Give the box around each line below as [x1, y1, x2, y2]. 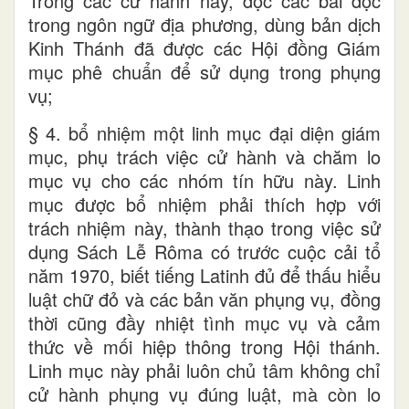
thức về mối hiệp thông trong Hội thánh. [28, 333, 381, 361]
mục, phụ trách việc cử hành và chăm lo [28, 143, 381, 171]
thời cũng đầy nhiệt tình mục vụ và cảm [28, 309, 381, 337]
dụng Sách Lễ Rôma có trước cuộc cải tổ [28, 238, 381, 266]
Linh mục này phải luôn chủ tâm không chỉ [28, 357, 381, 384]
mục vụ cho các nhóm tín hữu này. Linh [28, 167, 381, 194]
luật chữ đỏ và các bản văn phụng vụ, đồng [28, 286, 381, 313]
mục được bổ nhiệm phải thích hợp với [28, 191, 381, 218]
